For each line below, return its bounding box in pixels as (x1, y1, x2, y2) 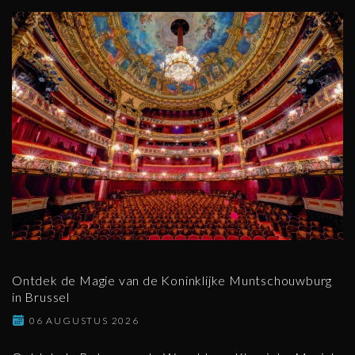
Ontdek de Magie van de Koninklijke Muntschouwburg (12, 272, 333, 288)
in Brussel (12, 288, 70, 304)
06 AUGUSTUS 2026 (29, 314, 139, 326)
